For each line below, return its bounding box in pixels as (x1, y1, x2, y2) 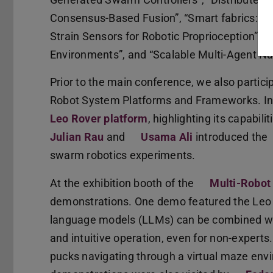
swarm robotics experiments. (50, 149, 196, 162)
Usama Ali (141, 130, 193, 144)
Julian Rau (50, 130, 104, 144)
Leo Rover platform (50, 112, 148, 126)
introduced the (193, 130, 271, 144)
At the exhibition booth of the (50, 177, 197, 190)
